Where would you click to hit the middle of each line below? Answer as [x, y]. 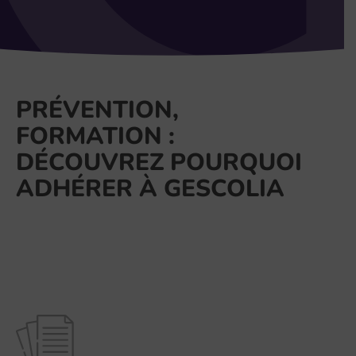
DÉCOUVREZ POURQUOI [159, 160]
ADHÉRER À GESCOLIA [150, 186]
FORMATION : [95, 134]
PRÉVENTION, [97, 108]
